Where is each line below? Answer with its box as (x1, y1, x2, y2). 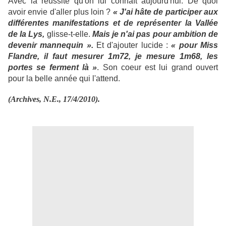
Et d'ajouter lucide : (93, 41, 172, 49)
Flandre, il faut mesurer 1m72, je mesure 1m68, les (8, 52, 218, 61)
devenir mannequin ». (8, 41, 93, 49)
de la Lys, (8, 30, 45, 38)
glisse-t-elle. (44, 30, 92, 38)
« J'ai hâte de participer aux (112, 8, 218, 16)
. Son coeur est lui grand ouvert (97, 63, 218, 72)
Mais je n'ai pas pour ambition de (92, 30, 218, 38)
